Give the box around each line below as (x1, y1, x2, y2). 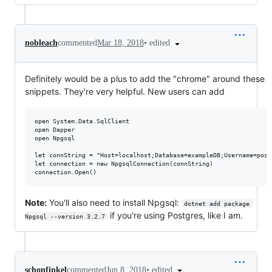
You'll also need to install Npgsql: (47, 197, 182, 208)
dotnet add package (183, 200, 253, 207)
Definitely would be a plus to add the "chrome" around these (25, 73, 265, 84)
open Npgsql (35, 134, 75, 141)
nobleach (25, 38, 58, 48)
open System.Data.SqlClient (35, 117, 129, 124)
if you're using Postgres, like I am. (107, 209, 243, 220)
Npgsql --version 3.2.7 (25, 212, 105, 220)
